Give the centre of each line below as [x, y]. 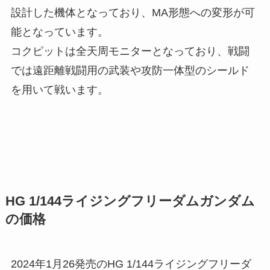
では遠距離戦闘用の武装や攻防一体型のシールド [130, 71]
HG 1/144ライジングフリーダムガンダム [130, 202]
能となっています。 [59, 32]
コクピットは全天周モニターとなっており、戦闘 [130, 52]
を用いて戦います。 [59, 90]
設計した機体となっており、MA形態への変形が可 [133, 13]
